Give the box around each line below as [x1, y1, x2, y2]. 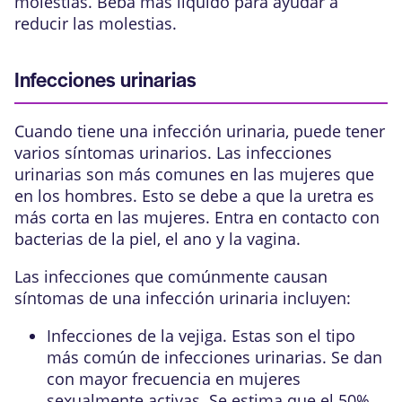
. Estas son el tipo [223, 324, 355, 346]
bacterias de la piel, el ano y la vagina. [14, 227, 301, 249]
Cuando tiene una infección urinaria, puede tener [14, 119, 385, 142]
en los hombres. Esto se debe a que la [14, 184, 307, 206]
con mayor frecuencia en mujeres [47, 367, 301, 389]
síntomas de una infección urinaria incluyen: [14, 286, 351, 309]
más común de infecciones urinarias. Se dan [47, 345, 382, 368]
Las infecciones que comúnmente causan [14, 265, 328, 287]
